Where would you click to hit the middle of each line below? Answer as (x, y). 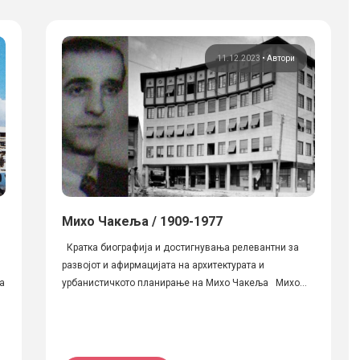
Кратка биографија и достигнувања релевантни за (180, 247)
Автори (280, 58)
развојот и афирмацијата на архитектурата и (163, 265)
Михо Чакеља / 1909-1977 (142, 221)
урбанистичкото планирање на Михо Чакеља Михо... (184, 283)
